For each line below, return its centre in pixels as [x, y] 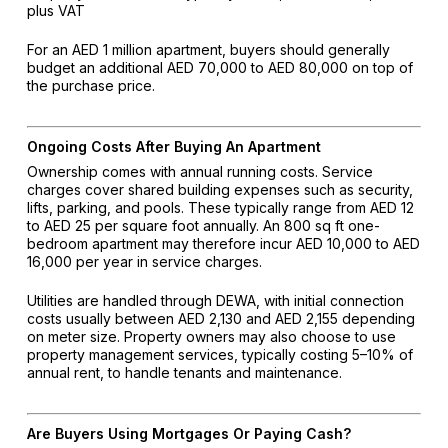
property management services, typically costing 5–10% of [219, 355]
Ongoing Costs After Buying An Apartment [173, 147]
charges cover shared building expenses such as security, [219, 190]
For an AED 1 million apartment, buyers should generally [208, 50]
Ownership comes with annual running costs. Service [199, 172]
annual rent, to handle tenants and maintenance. [184, 373]
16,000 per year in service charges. [144, 262]
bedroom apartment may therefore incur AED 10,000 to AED [223, 244]
